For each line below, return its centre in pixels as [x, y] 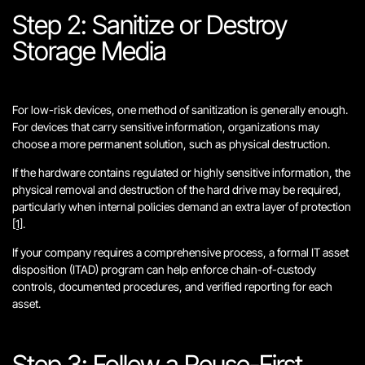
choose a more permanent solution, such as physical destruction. [171, 144]
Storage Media [89, 51]
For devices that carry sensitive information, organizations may [166, 127]
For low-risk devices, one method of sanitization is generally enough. [180, 110]
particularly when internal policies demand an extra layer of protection [182, 207]
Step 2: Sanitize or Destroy [150, 25]
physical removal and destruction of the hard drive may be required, [177, 189]
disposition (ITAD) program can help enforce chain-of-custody [164, 269]
